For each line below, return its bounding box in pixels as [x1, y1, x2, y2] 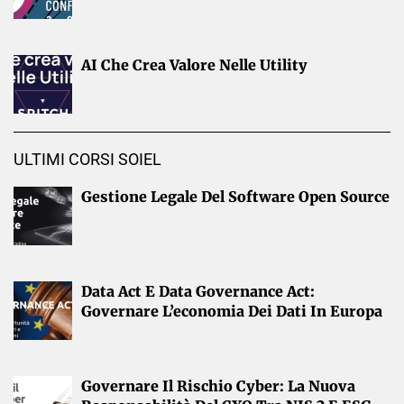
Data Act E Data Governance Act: [81, 281, 315, 300]
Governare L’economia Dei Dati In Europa [81, 301, 382, 320]
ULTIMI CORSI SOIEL [14, 149, 161, 169]
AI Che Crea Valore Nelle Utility [81, 55, 308, 74]
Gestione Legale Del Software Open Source [81, 187, 390, 206]
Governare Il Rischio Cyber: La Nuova [81, 376, 355, 395]
